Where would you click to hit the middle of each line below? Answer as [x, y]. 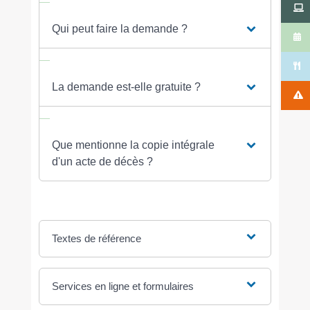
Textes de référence [96, 239]
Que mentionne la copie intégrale [133, 145]
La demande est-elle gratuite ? [126, 87]
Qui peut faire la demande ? [119, 29]
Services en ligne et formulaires [122, 286]
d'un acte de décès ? [102, 162]
